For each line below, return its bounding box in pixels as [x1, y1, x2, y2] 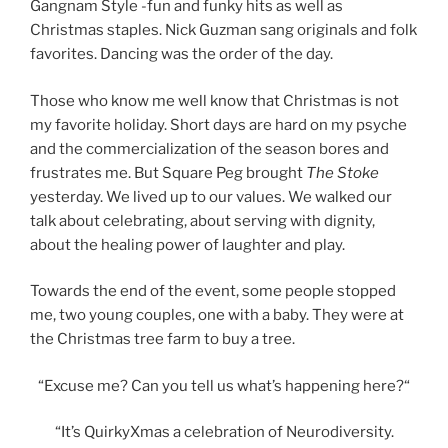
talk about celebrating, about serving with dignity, [30, 211, 375, 230]
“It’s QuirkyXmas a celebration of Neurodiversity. [54, 423, 394, 442]
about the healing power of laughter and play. [30, 235, 345, 254]
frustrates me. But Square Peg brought [30, 163, 306, 182]
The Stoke [306, 163, 379, 182]
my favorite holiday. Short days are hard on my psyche [30, 115, 407, 134]
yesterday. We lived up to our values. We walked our [30, 187, 392, 206]
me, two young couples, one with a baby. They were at [30, 306, 404, 325]
